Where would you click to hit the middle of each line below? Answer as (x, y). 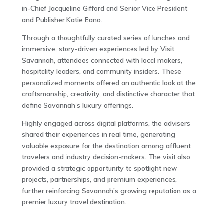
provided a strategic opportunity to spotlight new (99, 168)
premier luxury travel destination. (74, 202)
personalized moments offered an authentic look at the (109, 82)
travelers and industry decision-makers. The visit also (106, 157)
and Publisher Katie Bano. (62, 19)
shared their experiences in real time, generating (98, 134)
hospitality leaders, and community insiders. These (101, 71)
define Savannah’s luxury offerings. (77, 105)
